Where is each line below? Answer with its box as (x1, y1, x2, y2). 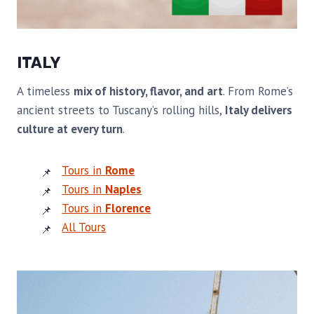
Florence (105, 200, 151, 217)
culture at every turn (17, 121, 123, 137)
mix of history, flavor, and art (74, 83, 223, 100)
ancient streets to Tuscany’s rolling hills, (17, 102, 225, 118)
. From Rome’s (223, 83, 293, 100)
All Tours (62, 219, 107, 235)
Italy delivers (225, 102, 292, 118)
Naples (105, 182, 142, 198)
